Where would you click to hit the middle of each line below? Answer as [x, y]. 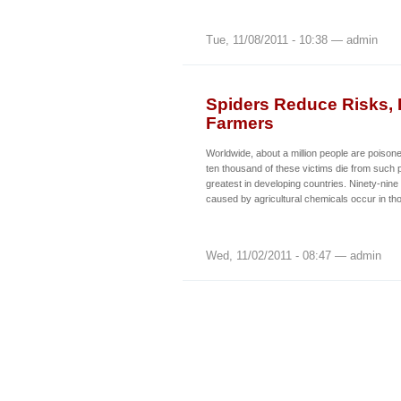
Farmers [240, 122]
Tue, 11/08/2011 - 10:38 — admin [292, 40]
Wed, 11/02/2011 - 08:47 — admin [294, 256]
